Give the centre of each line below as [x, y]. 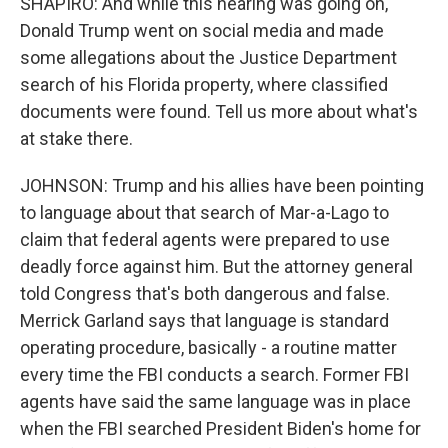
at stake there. [76, 138]
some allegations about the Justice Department [208, 57]
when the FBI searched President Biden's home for [220, 428]
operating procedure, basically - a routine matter [208, 347]
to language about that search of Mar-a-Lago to [204, 212]
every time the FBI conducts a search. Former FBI [214, 374]
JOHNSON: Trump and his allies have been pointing [222, 185]
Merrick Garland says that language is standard [204, 320]
